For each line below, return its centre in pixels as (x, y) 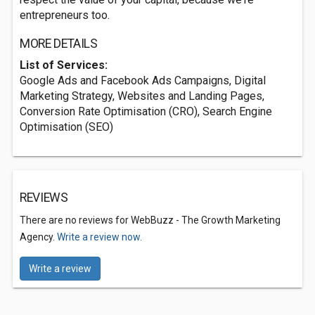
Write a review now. (99, 237)
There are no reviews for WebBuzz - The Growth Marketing (150, 220)
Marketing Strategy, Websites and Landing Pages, (142, 96)
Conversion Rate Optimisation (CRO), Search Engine (146, 111)
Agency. (38, 237)
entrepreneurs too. (65, 15)
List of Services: (64, 65)
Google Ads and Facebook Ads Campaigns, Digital (143, 81)
